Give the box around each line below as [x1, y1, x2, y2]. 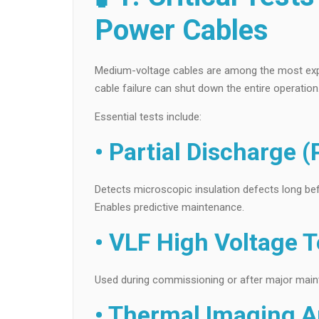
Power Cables [95, 13, 268, 47]
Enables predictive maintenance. [95, 200, 244, 214]
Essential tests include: [95, 110, 202, 123]
